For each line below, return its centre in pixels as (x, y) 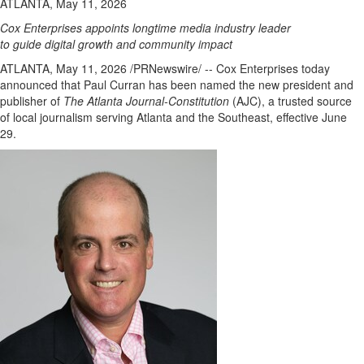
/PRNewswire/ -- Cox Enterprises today (228, 68)
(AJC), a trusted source (292, 101)
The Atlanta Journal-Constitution (148, 101)
